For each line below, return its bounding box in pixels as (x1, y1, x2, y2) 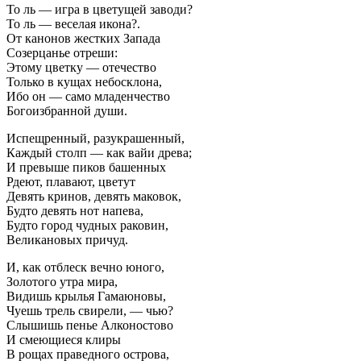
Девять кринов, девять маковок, (6, 189, 181, 203)
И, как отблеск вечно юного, (6, 259, 164, 274)
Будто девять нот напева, (6, 203, 143, 218)
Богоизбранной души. (6, 103, 127, 118)
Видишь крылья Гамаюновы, (6, 288, 166, 303)
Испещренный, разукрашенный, (6, 131, 185, 145)
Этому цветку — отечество (6, 60, 156, 74)
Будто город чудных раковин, (6, 218, 168, 232)
